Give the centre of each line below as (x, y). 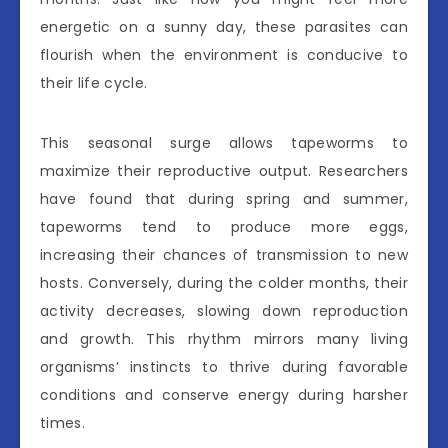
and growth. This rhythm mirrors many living (224, 338)
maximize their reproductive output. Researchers (224, 170)
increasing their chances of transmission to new (224, 254)
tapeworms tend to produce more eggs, (224, 226)
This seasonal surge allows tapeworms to (224, 142)
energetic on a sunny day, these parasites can (224, 26)
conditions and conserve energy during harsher (224, 394)
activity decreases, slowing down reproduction (224, 310)
